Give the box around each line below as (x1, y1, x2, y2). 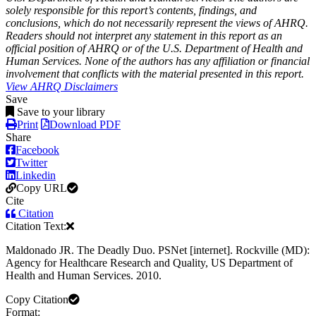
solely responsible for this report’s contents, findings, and (6, 4, 257, 16)
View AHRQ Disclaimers (6, 80, 118, 92)
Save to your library (17, 105, 105, 118)
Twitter (16, 156, 47, 169)
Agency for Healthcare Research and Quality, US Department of (6, 256, 293, 269)
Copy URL (16, 181, 67, 194)
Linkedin (16, 169, 56, 181)
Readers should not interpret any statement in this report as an (6, 29, 282, 42)
